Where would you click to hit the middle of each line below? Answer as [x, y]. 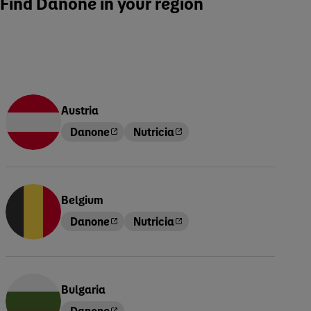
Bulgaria [83, 289]
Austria [80, 110]
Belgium [82, 199]
